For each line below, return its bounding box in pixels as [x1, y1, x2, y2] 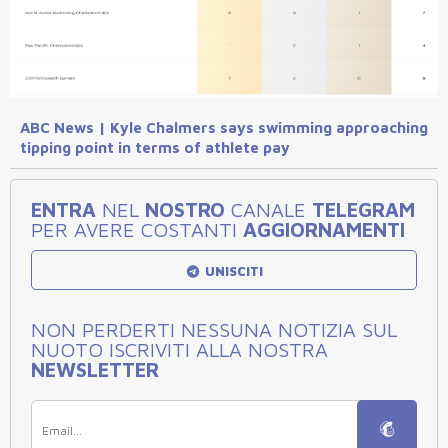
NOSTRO [145, 198, 225, 222]
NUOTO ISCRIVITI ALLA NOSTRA [31, 338, 328, 362]
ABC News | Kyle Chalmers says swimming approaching [20, 119, 428, 137]
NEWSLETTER [31, 358, 159, 382]
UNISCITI [201, 263, 264, 280]
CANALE [225, 198, 312, 222]
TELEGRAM [312, 198, 415, 222]
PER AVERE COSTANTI [31, 218, 243, 242]
